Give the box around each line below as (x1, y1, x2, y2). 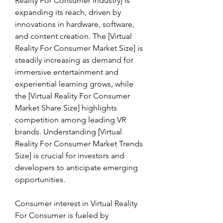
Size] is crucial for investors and (15, 151, 124, 160)
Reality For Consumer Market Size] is (15, 43, 143, 53)
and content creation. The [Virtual (15, 31, 132, 41)
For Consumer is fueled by (15, 211, 109, 220)
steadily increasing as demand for (15, 55, 133, 65)
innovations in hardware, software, (15, 19, 134, 29)
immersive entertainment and (15, 67, 118, 77)
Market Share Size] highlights (15, 103, 117, 112)
